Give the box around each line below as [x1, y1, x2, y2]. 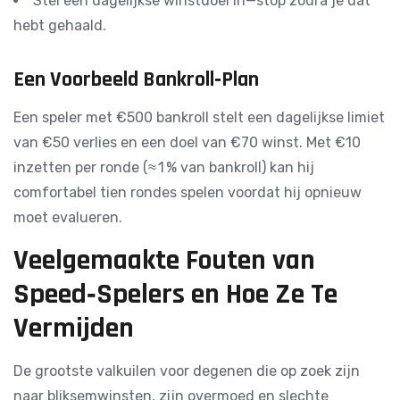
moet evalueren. [13, 209, 122, 226]
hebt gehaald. [13, 17, 106, 34]
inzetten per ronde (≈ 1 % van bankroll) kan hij [13, 159, 314, 176]
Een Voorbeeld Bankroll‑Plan [13, 66, 259, 93]
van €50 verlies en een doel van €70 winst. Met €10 [13, 134, 361, 151]
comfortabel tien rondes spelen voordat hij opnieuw [13, 184, 362, 201]
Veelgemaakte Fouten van [13, 242, 315, 279]
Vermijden [13, 310, 134, 346]
